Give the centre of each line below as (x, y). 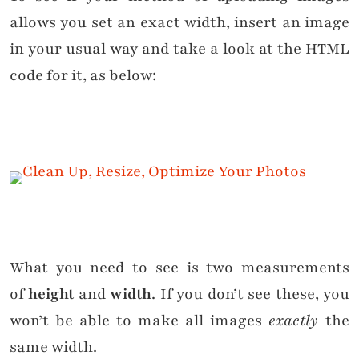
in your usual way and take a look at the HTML (179, 49)
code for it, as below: (83, 76)
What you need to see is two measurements (179, 268)
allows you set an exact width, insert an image (179, 23)
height (51, 294)
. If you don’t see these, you (251, 294)
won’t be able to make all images (139, 321)
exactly (297, 321)
